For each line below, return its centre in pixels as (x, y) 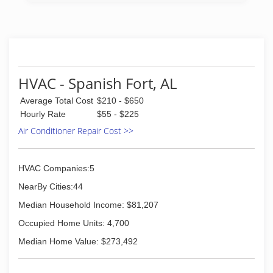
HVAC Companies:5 (56, 168)
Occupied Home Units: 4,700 (74, 223)
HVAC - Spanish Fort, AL (97, 83)
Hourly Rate (43, 114)
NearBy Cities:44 (51, 186)
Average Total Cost (57, 101)
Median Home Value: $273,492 (78, 241)
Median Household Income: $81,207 (88, 205)
